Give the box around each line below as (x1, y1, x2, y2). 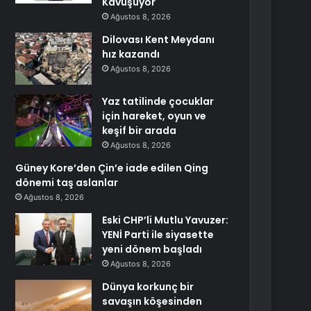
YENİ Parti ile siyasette (102, 228, 215, 242)
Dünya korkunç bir (102, 280, 194, 294)
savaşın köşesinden (102, 294, 203, 308)
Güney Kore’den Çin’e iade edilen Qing (15, 161, 209, 175)
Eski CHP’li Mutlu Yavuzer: (102, 213, 229, 227)
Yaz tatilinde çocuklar (102, 94, 215, 108)
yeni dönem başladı (102, 242, 203, 256)
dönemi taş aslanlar (15, 176, 119, 190)
